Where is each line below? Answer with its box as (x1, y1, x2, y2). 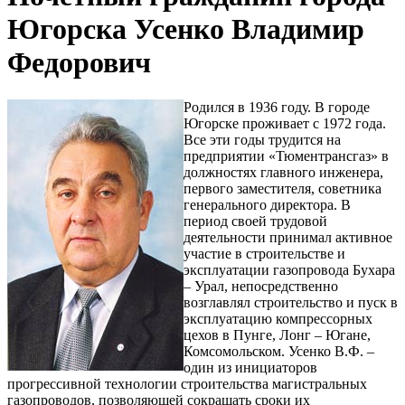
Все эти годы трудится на (184, 131, 341, 147)
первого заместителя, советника (184, 180, 381, 196)
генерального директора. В (184, 196, 351, 212)
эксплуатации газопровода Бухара (184, 261, 395, 278)
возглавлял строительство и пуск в (184, 294, 398, 310)
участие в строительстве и (184, 245, 345, 261)
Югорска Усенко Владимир (7, 13, 364, 46)
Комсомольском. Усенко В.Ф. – (184, 343, 374, 359)
